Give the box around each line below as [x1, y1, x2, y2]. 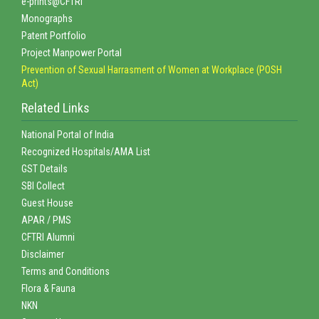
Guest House [21, 197, 73, 209]
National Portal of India [21, 128, 114, 140]
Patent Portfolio [21, 29, 86, 41]
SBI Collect [21, 179, 65, 192]
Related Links [21, 100, 90, 115]
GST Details [21, 162, 68, 174]
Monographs [21, 12, 73, 24]
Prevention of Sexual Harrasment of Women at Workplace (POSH [21, 63, 282, 75]
